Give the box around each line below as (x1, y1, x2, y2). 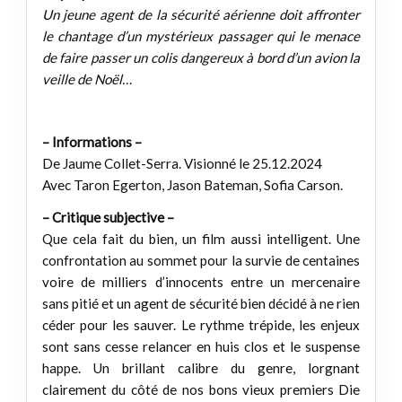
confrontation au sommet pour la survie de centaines (41, 251, 361, 268)
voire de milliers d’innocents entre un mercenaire (41, 273, 361, 290)
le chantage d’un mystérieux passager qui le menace (41, 27, 361, 44)
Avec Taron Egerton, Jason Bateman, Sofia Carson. (41, 177, 343, 194)
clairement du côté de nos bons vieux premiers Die (41, 380, 361, 398)
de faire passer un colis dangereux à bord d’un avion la (41, 48, 361, 66)
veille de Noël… (41, 70, 132, 87)
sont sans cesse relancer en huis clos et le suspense (41, 337, 361, 354)
